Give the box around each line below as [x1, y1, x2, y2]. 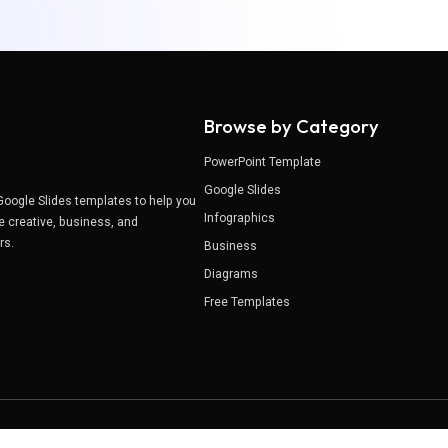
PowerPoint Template [203, 155, 321, 170]
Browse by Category [203, 114, 379, 139]
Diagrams [203, 267, 258, 282]
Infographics [203, 211, 275, 226]
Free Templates [203, 295, 290, 310]
